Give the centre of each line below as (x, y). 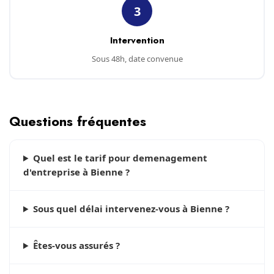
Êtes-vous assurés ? (76, 245)
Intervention (137, 40)
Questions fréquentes (78, 121)
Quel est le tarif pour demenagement (120, 158)
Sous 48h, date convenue (137, 59)
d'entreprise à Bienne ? (76, 172)
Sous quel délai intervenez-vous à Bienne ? (131, 209)
